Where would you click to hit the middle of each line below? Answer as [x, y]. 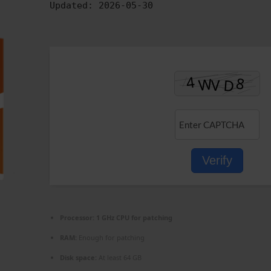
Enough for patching [111, 237]
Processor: [77, 217]
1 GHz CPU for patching [133, 217]
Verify [217, 160]
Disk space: [78, 257]
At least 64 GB [119, 257]
